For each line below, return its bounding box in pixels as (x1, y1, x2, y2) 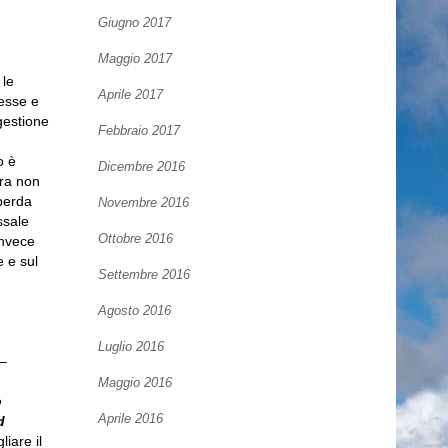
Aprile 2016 (98, 411, 164, 427)
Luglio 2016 (98, 339, 165, 355)
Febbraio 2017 (98, 123, 181, 139)
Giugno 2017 (98, 15, 172, 31)
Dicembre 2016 (98, 159, 186, 175)
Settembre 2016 (98, 267, 191, 283)
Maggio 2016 (98, 375, 173, 391)
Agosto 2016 (98, 303, 172, 319)
